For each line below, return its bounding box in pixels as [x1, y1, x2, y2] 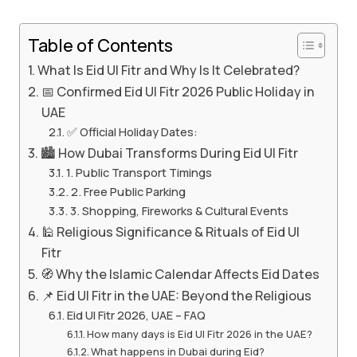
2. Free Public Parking [70, 182, 186, 199]
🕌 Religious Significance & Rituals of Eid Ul [41, 222, 300, 241]
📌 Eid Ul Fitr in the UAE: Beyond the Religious [41, 286, 312, 304]
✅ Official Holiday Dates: [66, 123, 198, 139]
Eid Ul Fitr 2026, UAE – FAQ [66, 306, 206, 323]
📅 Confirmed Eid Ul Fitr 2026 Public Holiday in [41, 82, 316, 100]
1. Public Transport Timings [65, 163, 212, 180]
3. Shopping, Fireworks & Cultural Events [69, 202, 288, 218]
